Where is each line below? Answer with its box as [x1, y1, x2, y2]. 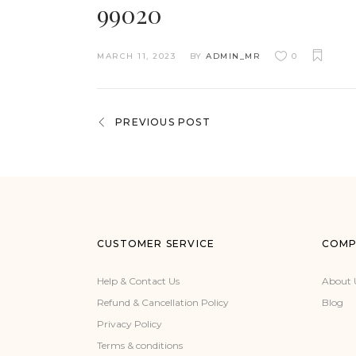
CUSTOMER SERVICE [97, 238, 215, 250]
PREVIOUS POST [115, 116, 211, 128]
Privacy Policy [97, 318, 162, 330]
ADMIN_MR [206, 51, 261, 61]
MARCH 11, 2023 [97, 51, 176, 61]
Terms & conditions [97, 339, 183, 351]
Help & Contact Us [97, 275, 180, 287]
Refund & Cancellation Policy [97, 296, 229, 308]
